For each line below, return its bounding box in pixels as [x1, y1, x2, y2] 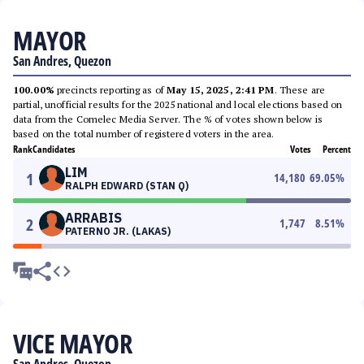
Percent [323, 142, 351, 156]
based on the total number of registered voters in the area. [13, 128, 275, 140]
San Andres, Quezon [13, 52, 111, 70]
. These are [274, 84, 325, 96]
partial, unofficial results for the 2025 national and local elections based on [13, 98, 343, 110]
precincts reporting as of [54, 84, 167, 96]
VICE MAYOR [13, 326, 132, 361]
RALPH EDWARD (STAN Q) [65, 180, 188, 192]
